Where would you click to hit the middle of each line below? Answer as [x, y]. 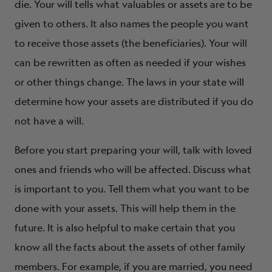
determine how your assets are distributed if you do [134, 101]
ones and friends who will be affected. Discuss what [133, 169]
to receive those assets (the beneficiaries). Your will [131, 43]
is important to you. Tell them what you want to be [132, 189]
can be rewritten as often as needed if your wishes [130, 62]
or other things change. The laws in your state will [129, 82]
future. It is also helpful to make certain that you [125, 227]
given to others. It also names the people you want [132, 23]
